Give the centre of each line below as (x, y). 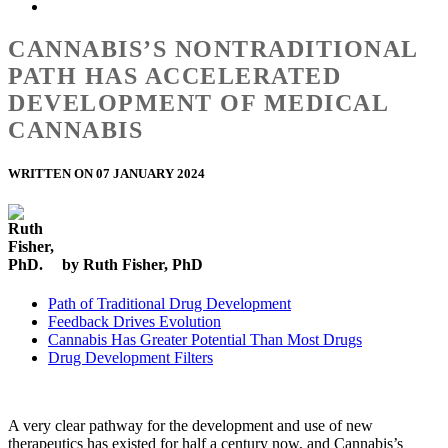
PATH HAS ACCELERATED (174, 75)
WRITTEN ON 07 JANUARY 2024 (106, 173)
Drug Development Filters (130, 358)
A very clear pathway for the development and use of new (190, 426)
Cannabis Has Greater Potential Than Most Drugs (205, 340)
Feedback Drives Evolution (134, 322)
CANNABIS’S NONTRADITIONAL (213, 48)
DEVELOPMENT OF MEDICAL (198, 102)
